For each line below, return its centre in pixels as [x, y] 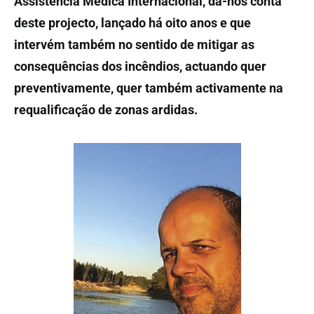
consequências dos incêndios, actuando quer [140, 67]
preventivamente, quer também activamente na [149, 88]
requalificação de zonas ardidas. [106, 110]
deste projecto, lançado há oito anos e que [132, 23]
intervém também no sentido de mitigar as [134, 45]
